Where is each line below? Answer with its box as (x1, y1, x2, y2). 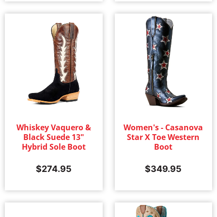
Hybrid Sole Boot (21, 141, 86, 153)
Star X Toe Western (127, 132, 200, 143)
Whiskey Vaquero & (16, 122, 91, 133)
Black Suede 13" (23, 132, 84, 143)
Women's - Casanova (124, 122, 203, 133)
